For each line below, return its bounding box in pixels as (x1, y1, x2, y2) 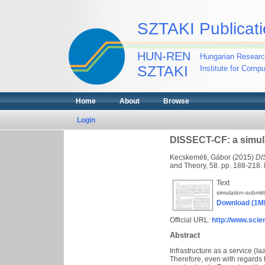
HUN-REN (137, 50, 190, 63)
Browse (163, 97, 189, 105)
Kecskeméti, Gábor (170, 153, 231, 161)
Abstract (170, 231, 200, 240)
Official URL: (170, 216, 212, 224)
